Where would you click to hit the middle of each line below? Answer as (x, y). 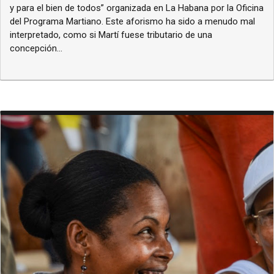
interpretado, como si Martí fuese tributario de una (111, 35)
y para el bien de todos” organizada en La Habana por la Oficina (137, 8)
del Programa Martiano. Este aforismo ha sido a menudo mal (132, 22)
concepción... (36, 49)
